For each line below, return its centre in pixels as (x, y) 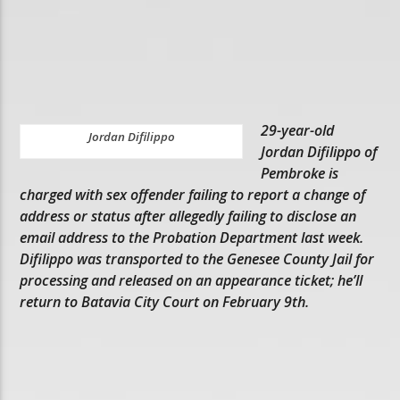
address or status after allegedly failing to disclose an (188, 216)
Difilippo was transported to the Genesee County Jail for (197, 258)
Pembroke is (300, 173)
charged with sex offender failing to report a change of (193, 194)
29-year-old (298, 130)
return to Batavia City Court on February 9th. (165, 301)
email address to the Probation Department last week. (192, 237)
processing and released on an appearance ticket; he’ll (192, 280)
